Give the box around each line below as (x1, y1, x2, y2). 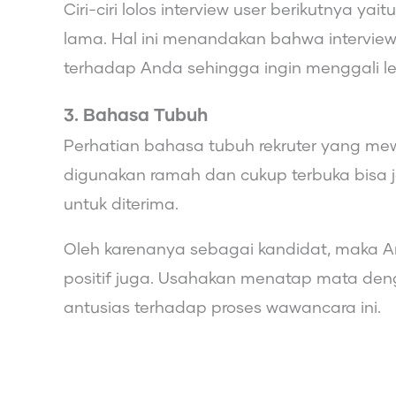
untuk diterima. (64, 196, 179, 213)
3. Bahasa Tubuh (64, 106, 212, 125)
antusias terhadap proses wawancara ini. (64, 300, 381, 316)
